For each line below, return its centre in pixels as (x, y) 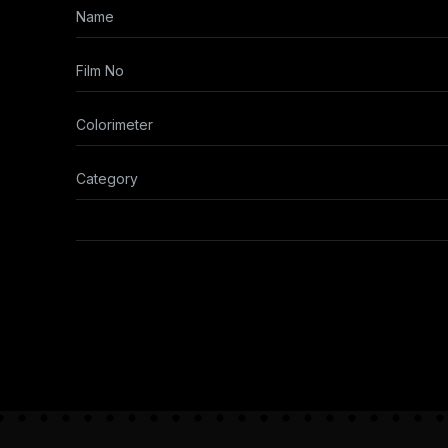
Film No (100, 70)
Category (107, 178)
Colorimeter (114, 124)
